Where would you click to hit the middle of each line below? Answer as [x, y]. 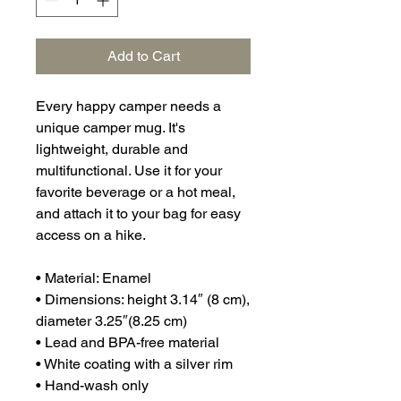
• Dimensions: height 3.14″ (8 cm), [143, 300]
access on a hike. [91, 235]
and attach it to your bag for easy [138, 214]
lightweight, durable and [112, 149]
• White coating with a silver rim [134, 364]
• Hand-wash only [92, 386]
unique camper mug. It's [111, 128]
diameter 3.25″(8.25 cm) [111, 321]
